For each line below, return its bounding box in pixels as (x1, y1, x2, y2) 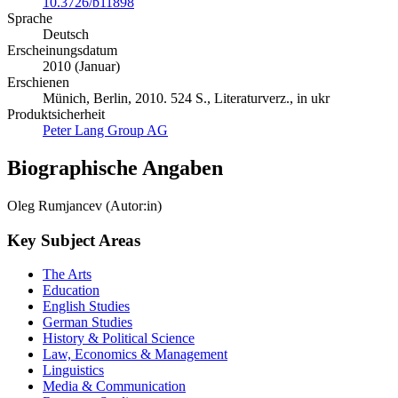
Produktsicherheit (7, 107, 105, 123)
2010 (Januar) (43, 59, 120, 75)
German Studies (43, 314, 132, 330)
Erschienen (7, 75, 69, 91)
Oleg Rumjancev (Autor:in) (7, 197, 162, 213)
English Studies (43, 298, 130, 314)
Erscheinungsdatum (7, 43, 117, 59)
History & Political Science (43, 330, 195, 346)
